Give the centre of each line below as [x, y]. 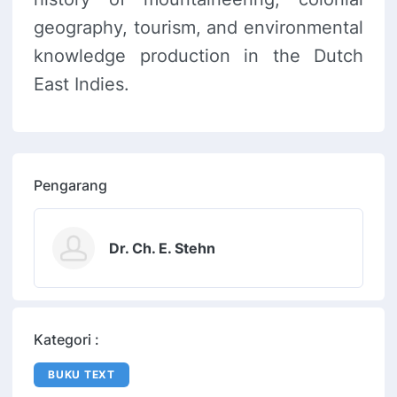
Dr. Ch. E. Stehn [162, 249]
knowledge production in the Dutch [198, 56]
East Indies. [82, 85]
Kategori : [66, 340]
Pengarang [70, 186]
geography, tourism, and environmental [198, 28]
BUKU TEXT [82, 375]
